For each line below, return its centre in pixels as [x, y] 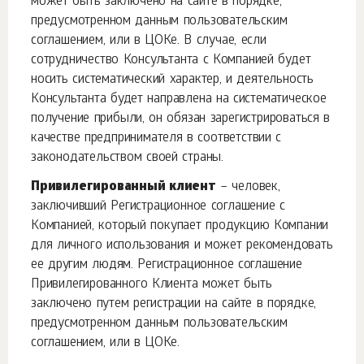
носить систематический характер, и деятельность [172, 80]
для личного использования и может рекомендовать [182, 246]
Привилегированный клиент [123, 187]
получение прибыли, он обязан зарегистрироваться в [181, 119]
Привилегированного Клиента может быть [152, 285]
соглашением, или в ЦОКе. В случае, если [149, 41]
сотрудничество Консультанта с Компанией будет [171, 61]
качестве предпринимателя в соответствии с [156, 139]
